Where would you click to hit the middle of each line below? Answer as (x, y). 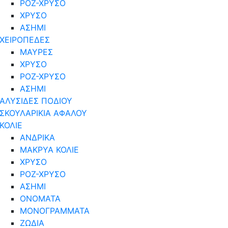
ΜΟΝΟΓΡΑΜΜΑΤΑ (55, 210)
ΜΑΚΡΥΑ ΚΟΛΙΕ (49, 149)
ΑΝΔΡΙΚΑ (37, 137)
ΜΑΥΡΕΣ (36, 52)
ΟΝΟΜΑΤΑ (40, 198)
